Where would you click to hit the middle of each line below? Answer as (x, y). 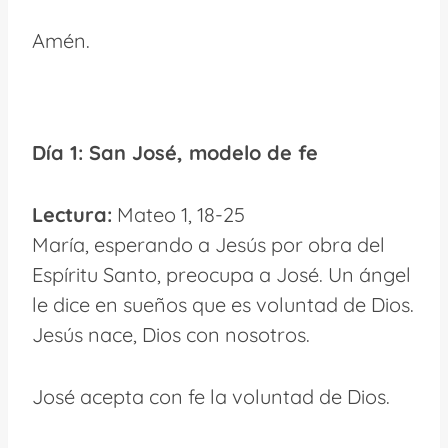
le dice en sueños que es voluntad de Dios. (223, 304)
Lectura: (72, 214)
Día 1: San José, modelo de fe (175, 152)
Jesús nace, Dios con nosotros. (171, 334)
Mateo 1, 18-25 (178, 214)
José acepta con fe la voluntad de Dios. (211, 396)
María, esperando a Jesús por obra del (208, 244)
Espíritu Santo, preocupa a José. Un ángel (221, 274)
